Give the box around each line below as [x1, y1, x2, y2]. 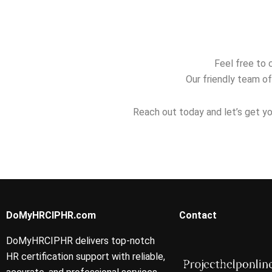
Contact [179, 209, 217, 222]
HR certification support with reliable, [6, 251, 165, 263]
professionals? [11, 10, 79, 21]
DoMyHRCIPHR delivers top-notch [6, 235, 155, 247]
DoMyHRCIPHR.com [6, 209, 96, 222]
